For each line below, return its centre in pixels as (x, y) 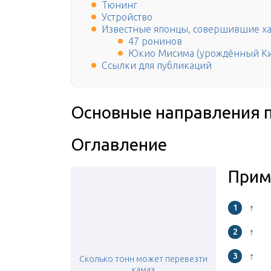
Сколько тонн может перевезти (143, 259)
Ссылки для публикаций (157, 66)
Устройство (127, 17)
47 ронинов (155, 41)
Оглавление (119, 145)
